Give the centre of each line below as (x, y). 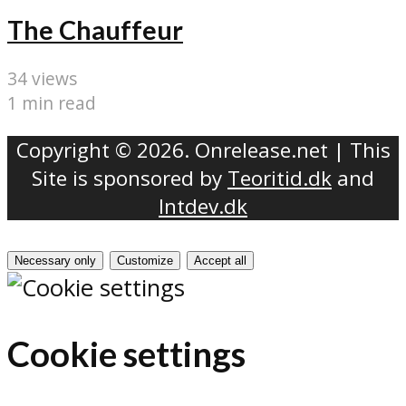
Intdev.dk (203, 206)
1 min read (52, 103)
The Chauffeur (95, 29)
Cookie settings (126, 354)
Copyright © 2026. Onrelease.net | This (203, 150)
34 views (42, 79)
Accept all (220, 261)
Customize (145, 261)
